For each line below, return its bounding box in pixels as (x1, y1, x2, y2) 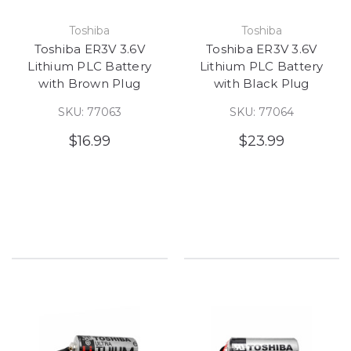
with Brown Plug (38, 75, 141, 91)
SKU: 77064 (229, 104, 294, 119)
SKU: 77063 (57, 104, 121, 119)
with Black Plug (213, 75, 309, 91)
